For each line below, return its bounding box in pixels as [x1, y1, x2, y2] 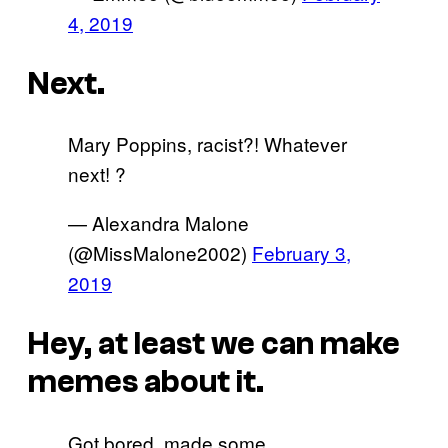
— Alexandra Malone [68, 209, 249, 237]
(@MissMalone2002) [68, 239, 252, 267]
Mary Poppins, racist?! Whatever [68, 130, 347, 158]
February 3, [252, 239, 351, 267]
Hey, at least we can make [28, 325, 400, 362]
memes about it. [28, 363, 264, 400]
